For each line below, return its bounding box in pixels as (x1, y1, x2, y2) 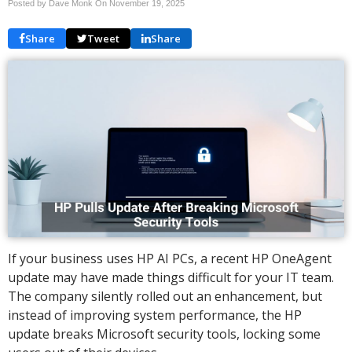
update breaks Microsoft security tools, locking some (8, 324, 321, 343)
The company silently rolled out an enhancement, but (8, 287, 322, 305)
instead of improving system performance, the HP (8, 306, 302, 324)
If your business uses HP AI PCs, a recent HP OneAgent (8, 249, 332, 267)
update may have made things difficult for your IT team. (8, 268, 334, 286)
